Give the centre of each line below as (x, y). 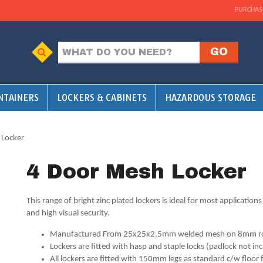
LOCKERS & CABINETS (102, 98)
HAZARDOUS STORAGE (210, 98)
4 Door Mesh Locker (137, 172)
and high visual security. (68, 214)
